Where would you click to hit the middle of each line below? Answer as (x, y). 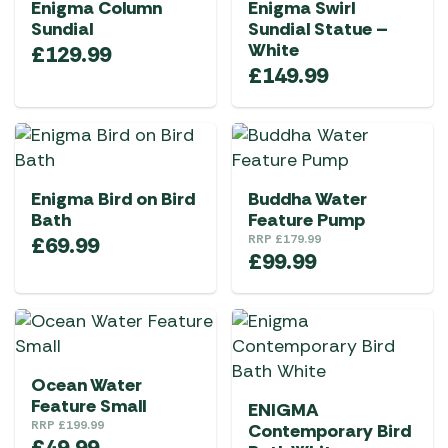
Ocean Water (86, 385)
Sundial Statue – (318, 29)
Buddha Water (307, 199)
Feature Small (88, 406)
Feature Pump (306, 220)
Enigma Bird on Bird (113, 199)
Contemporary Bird (329, 431)
